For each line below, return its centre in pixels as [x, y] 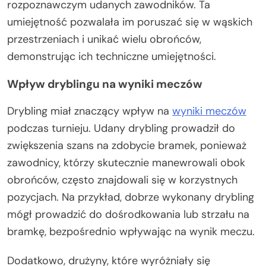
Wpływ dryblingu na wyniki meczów [105, 84]
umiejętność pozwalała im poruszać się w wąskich [130, 22]
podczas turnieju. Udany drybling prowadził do [121, 128]
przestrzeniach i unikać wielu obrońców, [104, 39]
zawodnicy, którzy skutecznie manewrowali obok [126, 162]
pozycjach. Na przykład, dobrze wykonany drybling [131, 197]
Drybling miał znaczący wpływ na [90, 111]
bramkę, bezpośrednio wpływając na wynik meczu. [131, 231]
